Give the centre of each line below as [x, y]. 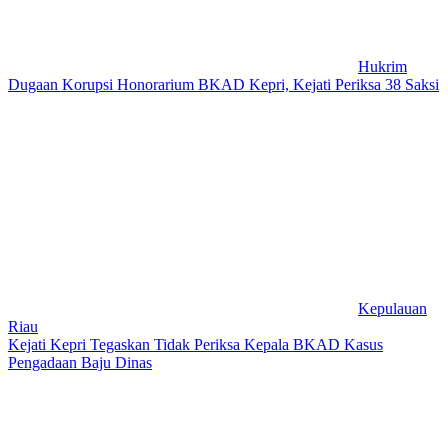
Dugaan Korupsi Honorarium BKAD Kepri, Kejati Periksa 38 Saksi [223, 84]
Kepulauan [392, 308]
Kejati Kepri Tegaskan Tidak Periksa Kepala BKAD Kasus [195, 344]
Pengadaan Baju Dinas [80, 362]
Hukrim [382, 66]
